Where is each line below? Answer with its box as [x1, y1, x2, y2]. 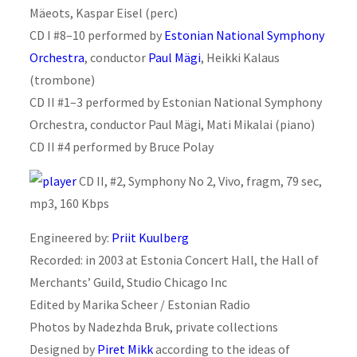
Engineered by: [29, 229, 112, 245]
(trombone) [29, 71, 95, 88]
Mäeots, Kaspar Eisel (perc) [29, 4, 178, 21]
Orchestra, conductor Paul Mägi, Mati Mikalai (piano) [29, 116, 315, 132]
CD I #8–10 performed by [29, 26, 164, 43]
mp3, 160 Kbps [29, 194, 109, 211]
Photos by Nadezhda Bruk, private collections [29, 318, 278, 335]
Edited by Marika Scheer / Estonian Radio [29, 296, 250, 312]
